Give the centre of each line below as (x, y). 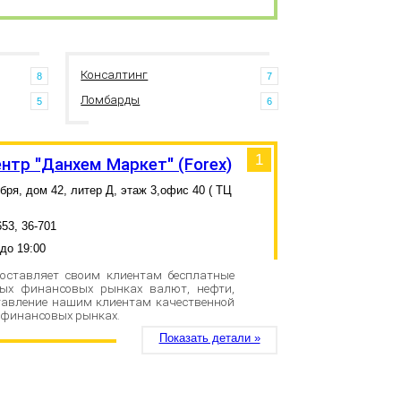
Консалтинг (115, 75)
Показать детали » (209, 338)
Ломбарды (111, 100)
